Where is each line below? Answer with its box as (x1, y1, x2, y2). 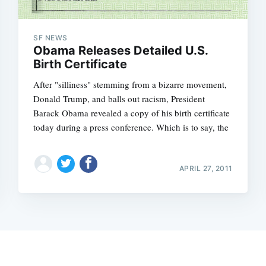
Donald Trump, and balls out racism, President (33, 92, 205, 104)
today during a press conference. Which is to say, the (33, 121, 229, 133)
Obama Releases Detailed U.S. (33, 43, 208, 58)
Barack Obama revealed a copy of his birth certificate (33, 106, 230, 119)
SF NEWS (33, 33, 68, 42)
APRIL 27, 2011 (179, 163, 233, 173)
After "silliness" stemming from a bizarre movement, (33, 78, 227, 90)
